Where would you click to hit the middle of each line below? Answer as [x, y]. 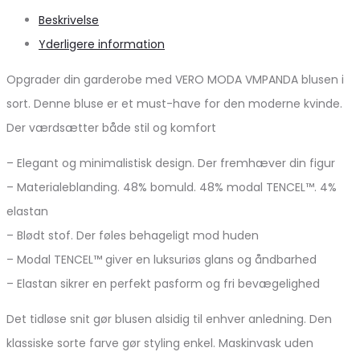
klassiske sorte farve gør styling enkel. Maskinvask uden [160, 343]
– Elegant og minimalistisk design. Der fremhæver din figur [171, 163]
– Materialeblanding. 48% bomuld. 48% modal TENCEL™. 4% [172, 187]
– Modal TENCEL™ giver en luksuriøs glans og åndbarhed [162, 259]
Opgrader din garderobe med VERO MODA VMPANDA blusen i [175, 79]
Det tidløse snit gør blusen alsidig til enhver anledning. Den [169, 319]
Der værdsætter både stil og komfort [111, 127]
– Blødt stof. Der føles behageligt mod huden [133, 235]
